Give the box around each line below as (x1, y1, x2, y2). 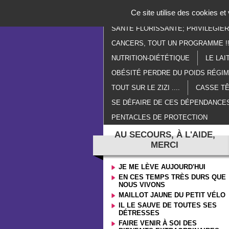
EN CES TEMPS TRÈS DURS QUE (119, 173, 226, 181)
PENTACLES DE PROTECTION (111, 113, 208, 121)
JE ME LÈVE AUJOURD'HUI (119, 163, 205, 171)
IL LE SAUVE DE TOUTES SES (119, 201, 217, 209)
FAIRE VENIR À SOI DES (119, 219, 197, 227)
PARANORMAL (162, 10, 208, 17)
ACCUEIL (117, 10, 146, 17)
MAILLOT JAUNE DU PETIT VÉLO (119, 191, 225, 199)
